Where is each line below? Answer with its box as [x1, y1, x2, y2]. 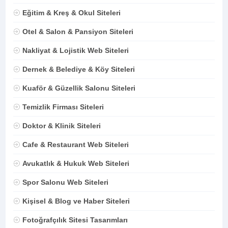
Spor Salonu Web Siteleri [22, 178, 109, 186]
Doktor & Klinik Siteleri [22, 121, 101, 130]
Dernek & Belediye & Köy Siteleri [22, 65, 135, 73]
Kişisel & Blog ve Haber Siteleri [22, 196, 130, 205]
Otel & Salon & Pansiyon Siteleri [22, 27, 134, 36]
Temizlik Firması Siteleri [22, 102, 104, 111]
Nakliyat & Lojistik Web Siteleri [22, 46, 129, 54]
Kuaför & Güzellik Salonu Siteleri [22, 83, 136, 92]
